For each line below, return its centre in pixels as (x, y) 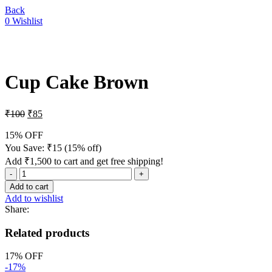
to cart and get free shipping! (107, 161)
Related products (47, 233)
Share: (17, 209)
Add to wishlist (34, 198)
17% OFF (24, 256)
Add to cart (29, 186)
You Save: (26, 148)
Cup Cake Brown (77, 82)
